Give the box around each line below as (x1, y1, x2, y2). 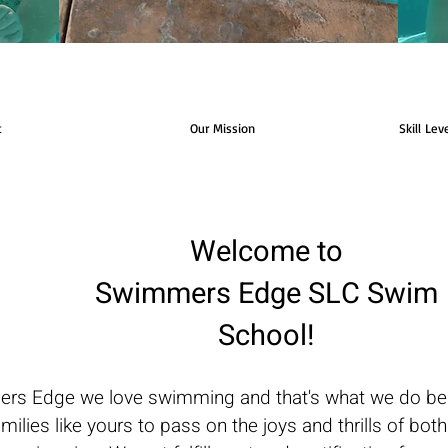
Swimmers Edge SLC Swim (94, 273, 438, 315)
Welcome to (189, 231, 343, 273)
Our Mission (190, 120, 255, 136)
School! (218, 315, 314, 357)
